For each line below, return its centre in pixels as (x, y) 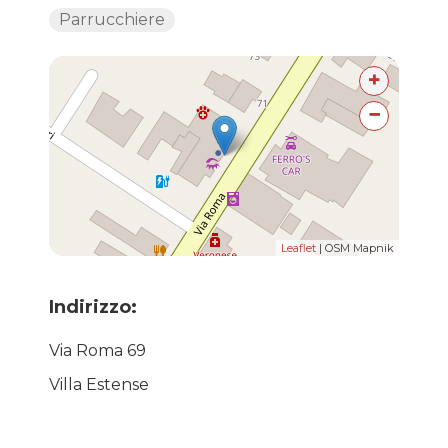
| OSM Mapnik (355, 248)
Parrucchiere (111, 20)
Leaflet (299, 248)
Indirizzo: (95, 307)
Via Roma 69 (97, 351)
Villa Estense (98, 385)
